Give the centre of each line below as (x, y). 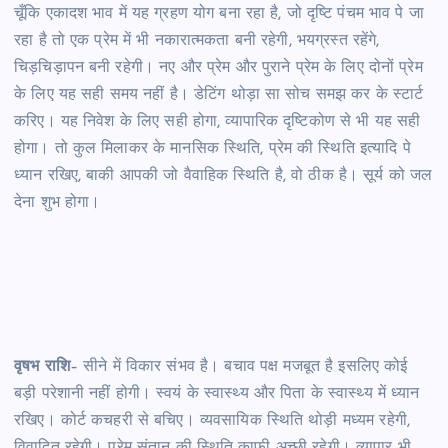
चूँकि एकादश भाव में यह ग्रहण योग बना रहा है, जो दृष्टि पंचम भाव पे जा (219, 13)
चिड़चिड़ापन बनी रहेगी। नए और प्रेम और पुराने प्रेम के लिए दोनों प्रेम (218, 67)
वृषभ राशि (42, 367)
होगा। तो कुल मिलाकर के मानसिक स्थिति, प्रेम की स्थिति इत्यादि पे (212, 148)
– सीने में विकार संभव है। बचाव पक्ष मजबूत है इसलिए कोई (238, 367)
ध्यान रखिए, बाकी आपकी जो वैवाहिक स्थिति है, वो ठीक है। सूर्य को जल (223, 175)
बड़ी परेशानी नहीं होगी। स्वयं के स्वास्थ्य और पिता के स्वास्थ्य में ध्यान (217, 394)
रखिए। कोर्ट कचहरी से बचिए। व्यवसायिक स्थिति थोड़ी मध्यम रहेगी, (212, 421)
